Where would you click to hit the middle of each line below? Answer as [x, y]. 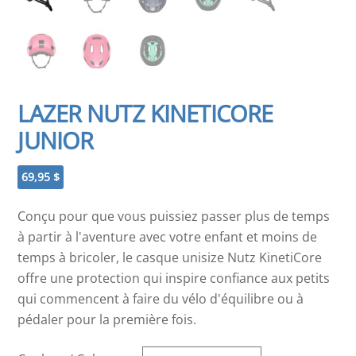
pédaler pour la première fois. [107, 320]
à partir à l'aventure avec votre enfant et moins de [168, 237]
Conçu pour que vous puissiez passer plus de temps [174, 217]
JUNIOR [56, 141]
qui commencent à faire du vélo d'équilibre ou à [161, 299]
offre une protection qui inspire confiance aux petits [174, 279]
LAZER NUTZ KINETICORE [145, 114]
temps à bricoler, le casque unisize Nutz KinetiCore [170, 258]
